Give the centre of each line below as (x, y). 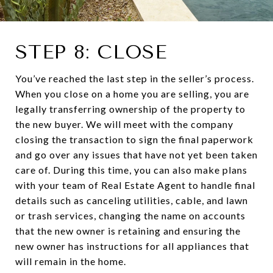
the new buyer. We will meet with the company (124, 124)
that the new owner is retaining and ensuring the (128, 231)
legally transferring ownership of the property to (130, 109)
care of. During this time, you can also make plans (131, 170)
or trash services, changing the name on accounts (130, 216)
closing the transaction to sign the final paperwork (134, 140)
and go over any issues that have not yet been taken (136, 155)
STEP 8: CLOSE (91, 52)
